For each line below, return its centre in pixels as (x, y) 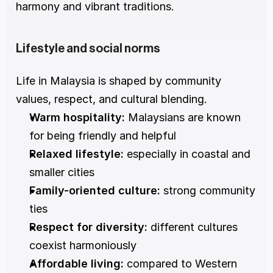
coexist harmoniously (83, 246)
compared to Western (180, 264)
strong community (208, 191)
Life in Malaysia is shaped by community (119, 81)
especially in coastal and (187, 154)
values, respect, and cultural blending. (112, 99)
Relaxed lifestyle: (76, 154)
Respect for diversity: (88, 227)
